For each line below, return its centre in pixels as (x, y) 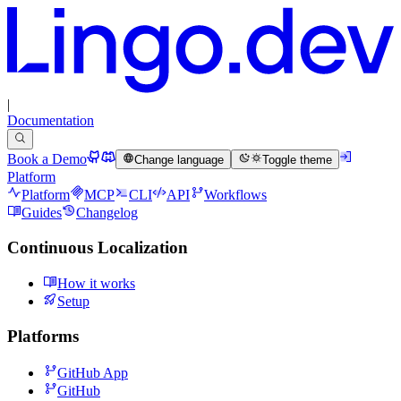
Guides (42, 213)
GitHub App (93, 372)
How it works (96, 284)
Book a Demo (47, 159)
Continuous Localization (98, 247)
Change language (179, 160)
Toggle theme (297, 160)
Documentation (51, 121)
